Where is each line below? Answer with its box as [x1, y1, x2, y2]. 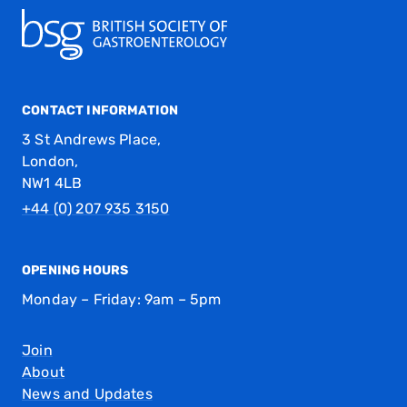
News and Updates [22, 385, 153, 402]
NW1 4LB [22, 174, 83, 192]
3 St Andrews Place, [22, 131, 162, 148]
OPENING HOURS [22, 263, 129, 278]
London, [22, 153, 79, 170]
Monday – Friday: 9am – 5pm [22, 291, 222, 308]
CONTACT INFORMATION [22, 103, 179, 118]
